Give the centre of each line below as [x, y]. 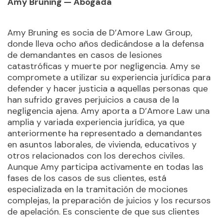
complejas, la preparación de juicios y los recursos [109, 201]
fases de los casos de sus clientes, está [87, 178]
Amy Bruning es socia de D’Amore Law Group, [100, 33]
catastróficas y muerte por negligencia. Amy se [104, 66]
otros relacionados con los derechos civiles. [96, 156]
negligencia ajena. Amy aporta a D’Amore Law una [109, 111]
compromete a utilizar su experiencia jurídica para [109, 78]
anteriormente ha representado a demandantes [105, 134]
